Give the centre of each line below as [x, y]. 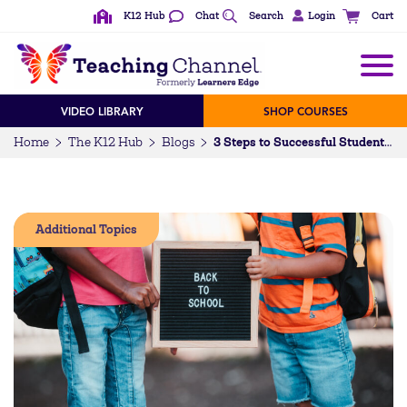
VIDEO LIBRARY [102, 111]
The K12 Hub [105, 142]
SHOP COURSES [305, 111]
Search [267, 16]
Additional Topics [86, 229]
